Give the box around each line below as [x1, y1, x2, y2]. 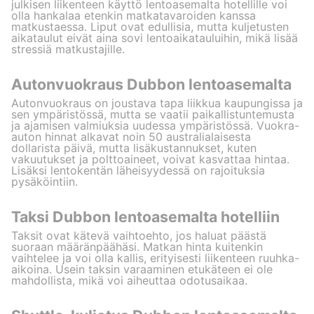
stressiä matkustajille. [11, 41, 125, 56]
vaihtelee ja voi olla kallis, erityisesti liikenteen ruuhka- [11, 250, 299, 265]
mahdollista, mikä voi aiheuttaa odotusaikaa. [11, 273, 247, 287]
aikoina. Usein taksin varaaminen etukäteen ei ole [11, 261, 273, 276]
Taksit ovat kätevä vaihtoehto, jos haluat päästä [11, 228, 266, 243]
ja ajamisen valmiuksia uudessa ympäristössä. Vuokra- [11, 118, 299, 132]
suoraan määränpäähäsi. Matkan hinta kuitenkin [11, 239, 263, 254]
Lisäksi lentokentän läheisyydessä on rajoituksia [11, 163, 265, 177]
